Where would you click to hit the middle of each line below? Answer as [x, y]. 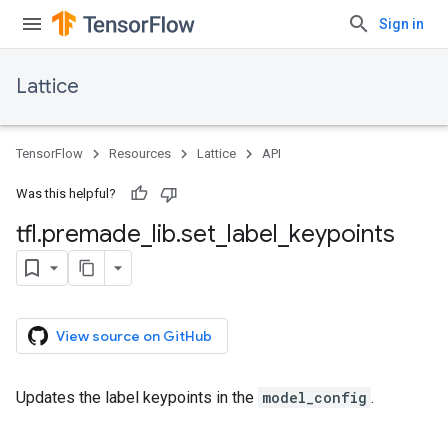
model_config [314, 397]
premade [91, 234]
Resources [140, 153]
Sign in [401, 24]
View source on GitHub [134, 336]
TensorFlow [49, 153]
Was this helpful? [66, 193]
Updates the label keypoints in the [137, 397]
